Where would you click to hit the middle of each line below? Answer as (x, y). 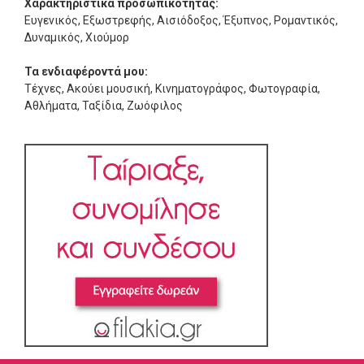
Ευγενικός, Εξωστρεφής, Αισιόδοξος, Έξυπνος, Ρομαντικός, (181, 20)
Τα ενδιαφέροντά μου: (86, 71)
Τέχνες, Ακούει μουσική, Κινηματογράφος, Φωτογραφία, (172, 89)
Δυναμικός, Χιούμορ (78, 37)
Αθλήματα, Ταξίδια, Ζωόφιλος (105, 106)
